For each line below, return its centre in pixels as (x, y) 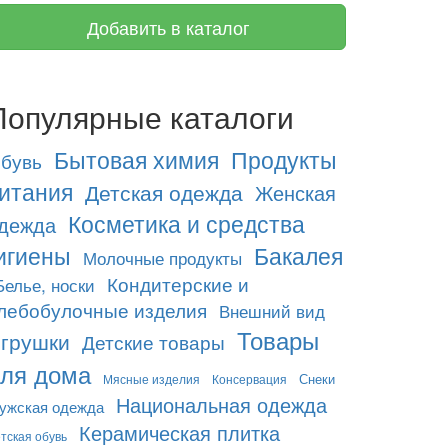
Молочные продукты (162, 257)
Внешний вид (272, 310)
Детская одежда (164, 192)
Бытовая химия (136, 159)
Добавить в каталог (166, 27)
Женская (295, 192)
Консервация (249, 378)
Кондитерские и (178, 284)
